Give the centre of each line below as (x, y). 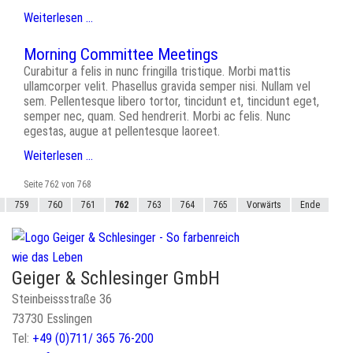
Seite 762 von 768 (58, 185)
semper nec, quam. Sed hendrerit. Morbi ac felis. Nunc (157, 117)
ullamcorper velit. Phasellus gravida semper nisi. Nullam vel (167, 87)
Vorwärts (264, 205)
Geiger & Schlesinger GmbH (116, 279)
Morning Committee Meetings (121, 55)
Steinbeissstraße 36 (62, 299)
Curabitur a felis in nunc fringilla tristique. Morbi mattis (157, 72)
